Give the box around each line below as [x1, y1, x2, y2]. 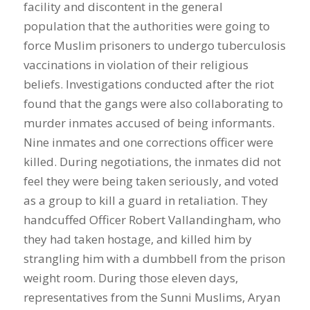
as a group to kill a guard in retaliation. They [23, 192, 268, 208]
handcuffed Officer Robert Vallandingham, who [23, 212, 281, 228]
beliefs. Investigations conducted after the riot [23, 76, 274, 92]
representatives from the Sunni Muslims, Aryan [23, 289, 280, 305]
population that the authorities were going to [23, 18, 270, 34]
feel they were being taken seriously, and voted [23, 173, 279, 189]
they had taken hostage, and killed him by [23, 231, 252, 247]
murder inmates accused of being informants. [23, 115, 275, 131]
